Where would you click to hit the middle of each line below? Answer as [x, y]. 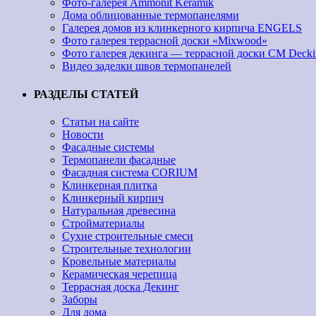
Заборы [80, 299]
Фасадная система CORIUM [130, 172]
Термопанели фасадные [119, 159]
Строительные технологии [127, 248]
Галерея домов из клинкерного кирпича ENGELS [182, 28]
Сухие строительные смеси [128, 236]
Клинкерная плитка [110, 185]
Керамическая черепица [120, 274]
